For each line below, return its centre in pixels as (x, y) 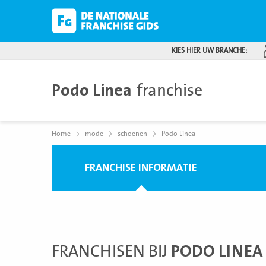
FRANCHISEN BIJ (111, 251)
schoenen (132, 134)
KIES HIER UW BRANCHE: (209, 50)
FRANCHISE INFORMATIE (141, 168)
